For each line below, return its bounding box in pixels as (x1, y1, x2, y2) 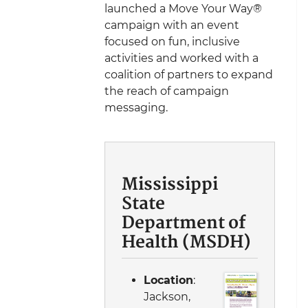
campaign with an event (104, 19, 239, 32)
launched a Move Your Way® (104, 2, 262, 16)
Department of (122, 210, 245, 238)
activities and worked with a (104, 52, 258, 65)
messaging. (104, 101, 168, 115)
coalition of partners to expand (104, 68, 273, 82)
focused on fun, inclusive (104, 35, 240, 49)
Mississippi (122, 171, 218, 199)
